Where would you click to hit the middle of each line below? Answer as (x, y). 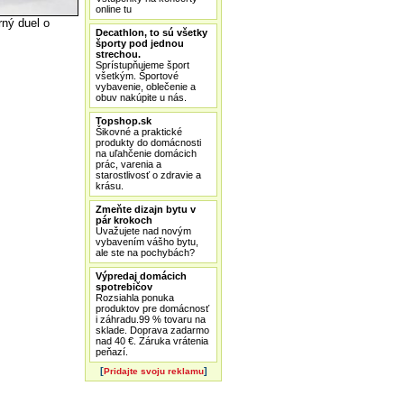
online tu (114, 9)
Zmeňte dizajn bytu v (146, 209)
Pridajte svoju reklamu (153, 371)
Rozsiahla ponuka (135, 298)
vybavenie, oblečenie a (146, 87)
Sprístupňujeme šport (142, 65)
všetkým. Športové (137, 76)
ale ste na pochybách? (145, 252)
